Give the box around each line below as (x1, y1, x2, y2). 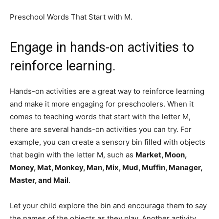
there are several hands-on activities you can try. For (10, 125, 192, 134)
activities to (128, 40, 194, 56)
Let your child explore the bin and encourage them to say (10, 201, 207, 211)
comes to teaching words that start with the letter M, (10, 112, 191, 122)
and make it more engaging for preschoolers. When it (10, 99, 194, 109)
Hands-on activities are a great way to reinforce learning (10, 87, 204, 96)
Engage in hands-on (10, 40, 124, 56)
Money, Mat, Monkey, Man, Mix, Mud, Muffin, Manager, (10, 163, 202, 173)
